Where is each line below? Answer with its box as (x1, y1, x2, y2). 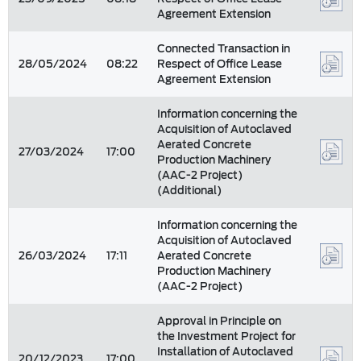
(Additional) (157, 181, 222, 200)
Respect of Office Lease (157, 55, 282, 73)
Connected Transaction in (157, 39, 290, 58)
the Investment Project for (157, 327, 296, 346)
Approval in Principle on (157, 312, 281, 330)
